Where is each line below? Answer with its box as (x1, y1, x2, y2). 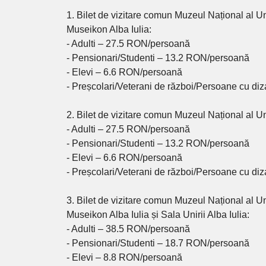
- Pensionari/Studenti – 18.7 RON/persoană (66, 238, 250, 249)
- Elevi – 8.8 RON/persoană (66, 252, 183, 263)
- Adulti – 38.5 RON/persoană (66, 224, 191, 235)
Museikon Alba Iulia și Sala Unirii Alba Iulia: (66, 210, 250, 220)
